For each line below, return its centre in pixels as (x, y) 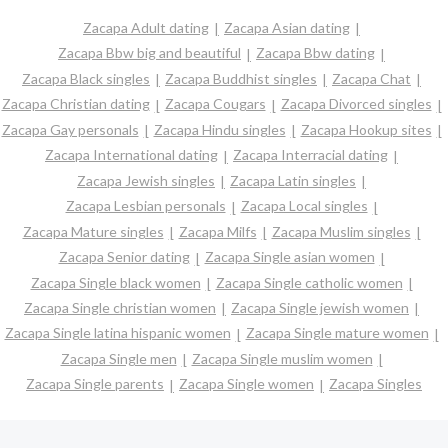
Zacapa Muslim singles (341, 231)
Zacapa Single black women (115, 282)
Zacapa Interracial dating (310, 155)
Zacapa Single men (118, 358)
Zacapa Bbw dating (315, 53)
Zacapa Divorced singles (356, 104)
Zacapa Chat (371, 78)
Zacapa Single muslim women (282, 358)
